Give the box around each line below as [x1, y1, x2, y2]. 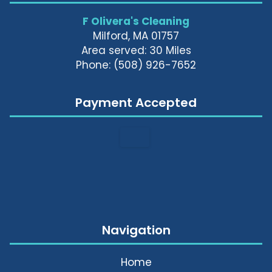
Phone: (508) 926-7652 [76, 57, 196, 72]
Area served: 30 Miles [81, 42, 191, 58]
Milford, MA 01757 [93, 28, 179, 43]
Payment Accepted [75, 94, 197, 112]
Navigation [101, 221, 171, 239]
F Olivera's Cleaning [83, 13, 189, 29]
